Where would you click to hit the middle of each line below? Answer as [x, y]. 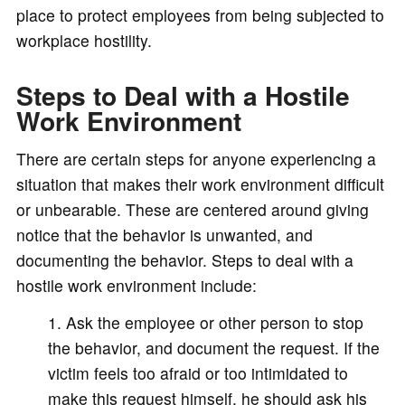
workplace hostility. [84, 40]
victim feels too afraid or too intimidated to [198, 372]
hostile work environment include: [136, 285]
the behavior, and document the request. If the [213, 347]
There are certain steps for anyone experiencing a [196, 158]
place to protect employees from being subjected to [200, 14]
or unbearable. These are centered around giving [192, 209]
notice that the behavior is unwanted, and [164, 234]
